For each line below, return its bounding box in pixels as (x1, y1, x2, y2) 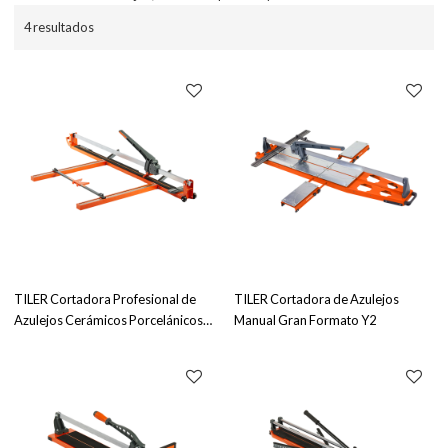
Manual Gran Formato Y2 (234, 312, 376, 329)
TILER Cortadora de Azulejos (234, 291, 399, 308)
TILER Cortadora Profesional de (14, 291, 197, 308)
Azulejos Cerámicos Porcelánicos (14, 312, 204, 329)
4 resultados (24, 18, 95, 35)
